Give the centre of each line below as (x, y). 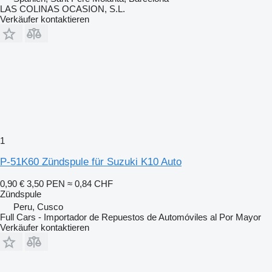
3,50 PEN (46, 183)
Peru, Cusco (38, 206)
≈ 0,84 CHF (90, 183)
